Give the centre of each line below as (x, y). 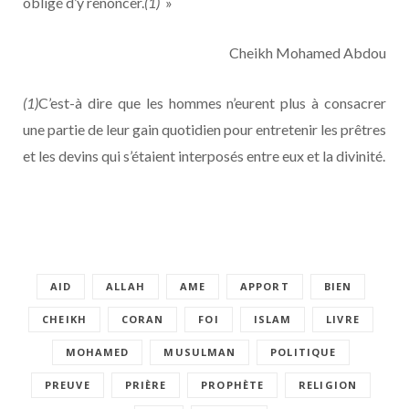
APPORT (265, 286)
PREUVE (68, 384)
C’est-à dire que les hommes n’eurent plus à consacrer (212, 102)
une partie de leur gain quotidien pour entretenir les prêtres (204, 129)
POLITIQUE (304, 351)
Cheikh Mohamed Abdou (306, 52)
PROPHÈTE (233, 384)
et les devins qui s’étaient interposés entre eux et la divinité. (204, 155)
